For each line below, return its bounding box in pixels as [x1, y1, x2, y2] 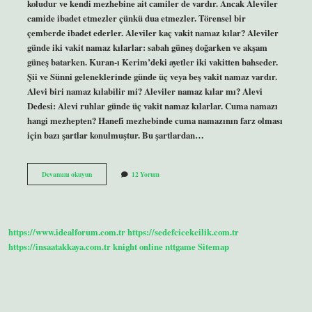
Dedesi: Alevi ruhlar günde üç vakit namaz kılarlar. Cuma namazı [26, 99, 278, 112]
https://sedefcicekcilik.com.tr [127, 226, 239, 239]
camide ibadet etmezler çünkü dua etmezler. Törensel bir [26, 11, 246, 24]
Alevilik [91, 168, 114, 178]
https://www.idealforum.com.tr [8, 226, 125, 239]
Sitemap [198, 240, 229, 253]
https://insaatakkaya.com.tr [8, 240, 111, 253]
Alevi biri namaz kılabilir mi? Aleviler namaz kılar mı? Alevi [26, 84, 263, 97]
